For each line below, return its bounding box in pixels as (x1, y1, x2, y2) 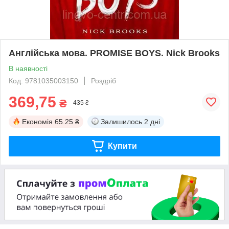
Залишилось (101, 117, 142, 126)
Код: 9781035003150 (9, 76, 78, 85)
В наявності (9, 64, 48, 73)
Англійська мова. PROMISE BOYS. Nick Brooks (9, 48, 220, 58)
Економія (22, 117, 53, 126)
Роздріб (91, 76, 116, 85)
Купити (107, 141, 137, 150)
